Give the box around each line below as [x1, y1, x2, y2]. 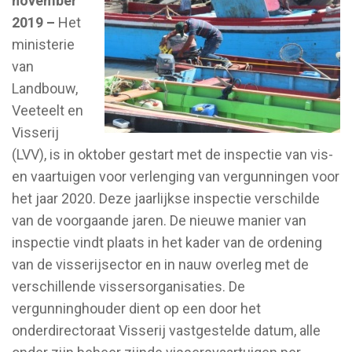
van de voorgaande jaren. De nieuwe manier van [12, 211, 306, 229]
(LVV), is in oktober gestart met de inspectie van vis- [12, 145, 333, 163]
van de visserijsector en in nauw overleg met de [12, 255, 309, 273]
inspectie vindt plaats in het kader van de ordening [12, 233, 322, 251]
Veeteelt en [12, 101, 83, 119]
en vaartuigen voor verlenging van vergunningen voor [12, 167, 339, 185]
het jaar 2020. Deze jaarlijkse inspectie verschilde [12, 189, 320, 207]
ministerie [12, 35, 75, 53]
